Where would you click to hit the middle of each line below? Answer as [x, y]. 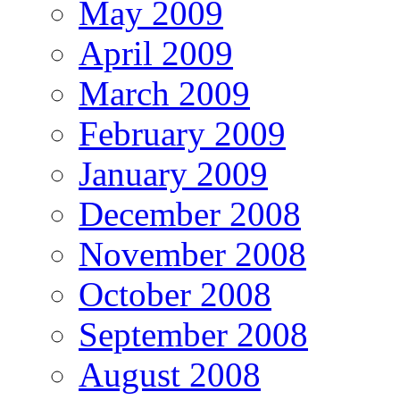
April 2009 [156, 54]
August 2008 [170, 375]
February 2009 [182, 134]
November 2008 [192, 254]
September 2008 [193, 335]
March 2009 [164, 94]
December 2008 [190, 214]
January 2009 [173, 174]
